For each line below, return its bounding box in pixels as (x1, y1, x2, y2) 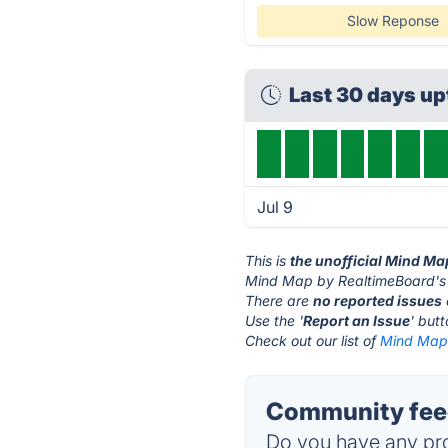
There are (245, 292, 314, 309)
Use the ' (245, 312, 304, 329)
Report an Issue (303, 312, 411, 329)
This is (245, 252, 291, 269)
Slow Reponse (346, 12, 439, 29)
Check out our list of (245, 332, 381, 349)
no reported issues (313, 292, 443, 309)
